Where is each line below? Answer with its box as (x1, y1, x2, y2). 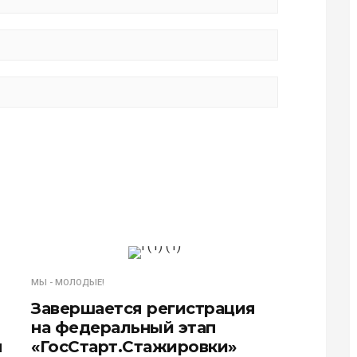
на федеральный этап (31, 318, 217, 337)
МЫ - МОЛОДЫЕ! (31, 277, 104, 288)
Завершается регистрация (31, 299, 256, 318)
